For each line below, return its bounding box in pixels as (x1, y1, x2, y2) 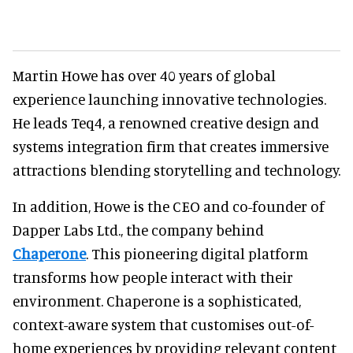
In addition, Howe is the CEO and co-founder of (13, 196, 325, 215)
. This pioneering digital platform (86, 243, 308, 262)
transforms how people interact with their (13, 267, 293, 286)
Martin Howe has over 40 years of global (13, 65, 276, 84)
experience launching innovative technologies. (13, 89, 326, 108)
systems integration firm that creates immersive (13, 136, 329, 155)
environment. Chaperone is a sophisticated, (13, 291, 301, 310)
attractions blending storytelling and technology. (13, 160, 340, 179)
